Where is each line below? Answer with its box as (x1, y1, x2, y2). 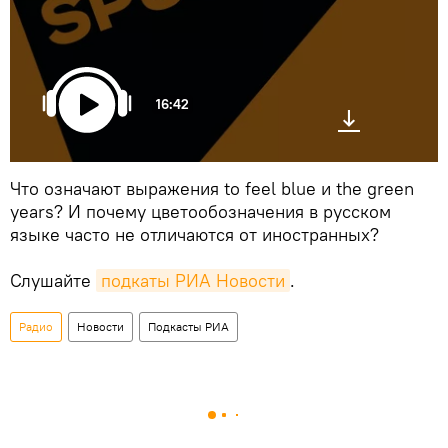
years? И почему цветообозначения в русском (10, 200, 391, 224)
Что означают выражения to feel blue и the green (10, 177, 414, 201)
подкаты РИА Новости (101, 269, 285, 293)
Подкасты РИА (148, 319, 229, 335)
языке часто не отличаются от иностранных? (10, 223, 379, 247)
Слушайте (10, 269, 96, 293)
